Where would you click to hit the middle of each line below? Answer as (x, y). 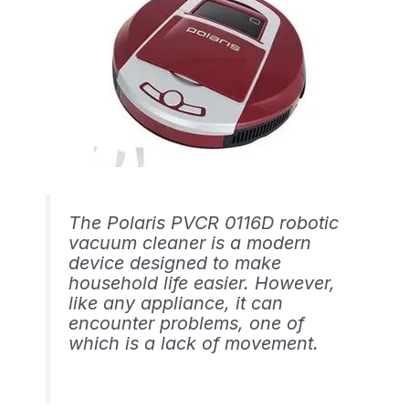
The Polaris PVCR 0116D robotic (203, 223)
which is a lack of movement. (193, 344)
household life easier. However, (201, 283)
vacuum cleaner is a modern (189, 243)
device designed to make (174, 263)
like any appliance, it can (175, 304)
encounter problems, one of (186, 324)
